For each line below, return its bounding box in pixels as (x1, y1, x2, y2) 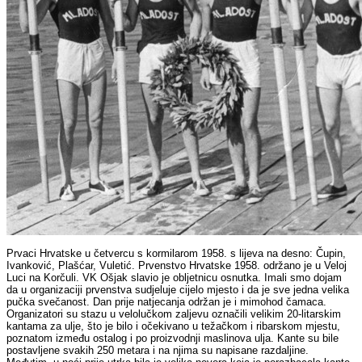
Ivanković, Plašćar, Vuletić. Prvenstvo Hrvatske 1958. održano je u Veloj (6, 259, 347, 272)
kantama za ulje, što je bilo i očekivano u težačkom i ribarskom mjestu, (6, 320, 341, 333)
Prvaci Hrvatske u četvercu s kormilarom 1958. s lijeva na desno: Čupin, (6, 247, 347, 260)
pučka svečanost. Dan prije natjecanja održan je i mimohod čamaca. (6, 296, 327, 309)
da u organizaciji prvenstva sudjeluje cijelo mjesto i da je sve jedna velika (6, 284, 350, 297)
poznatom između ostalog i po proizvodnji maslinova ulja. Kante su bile (6, 332, 339, 345)
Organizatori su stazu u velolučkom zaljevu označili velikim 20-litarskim (6, 308, 342, 321)
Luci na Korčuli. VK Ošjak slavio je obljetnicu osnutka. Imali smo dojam (6, 271, 343, 284)
